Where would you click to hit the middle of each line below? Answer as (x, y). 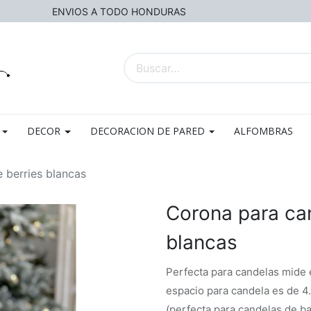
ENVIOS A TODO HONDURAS (120, 11)
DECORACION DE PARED (147, 131)
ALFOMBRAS (264, 131)
